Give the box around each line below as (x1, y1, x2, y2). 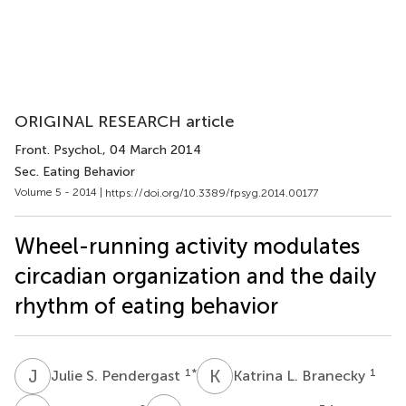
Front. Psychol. (14, 142, 102, 158)
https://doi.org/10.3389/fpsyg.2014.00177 (105, 186, 318, 199)
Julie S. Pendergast (51, 366, 184, 384)
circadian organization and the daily (14, 262, 376, 289)
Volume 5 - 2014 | (14, 186, 105, 198)
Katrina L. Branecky (233, 366, 369, 384)
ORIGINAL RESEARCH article (14, 111, 235, 131)
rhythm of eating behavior (14, 292, 278, 319)
